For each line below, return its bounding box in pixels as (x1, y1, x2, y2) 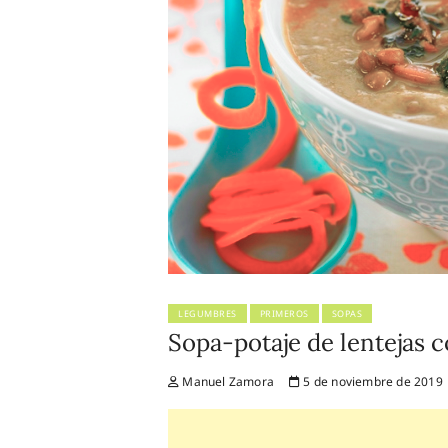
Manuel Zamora (179, 373, 275, 390)
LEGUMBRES (178, 307, 237, 320)
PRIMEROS (259, 307, 309, 320)
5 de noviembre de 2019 (300, 373, 443, 390)
